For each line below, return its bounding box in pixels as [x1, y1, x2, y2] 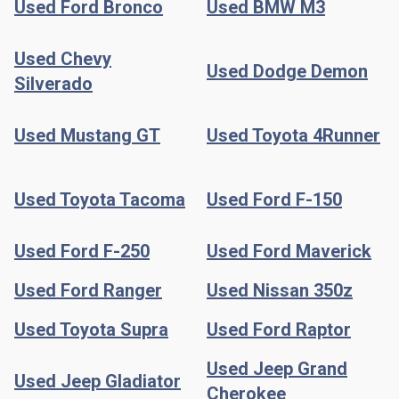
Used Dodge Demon [207, 60, 368, 82]
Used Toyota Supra [14, 318, 168, 340]
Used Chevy [14, 47, 111, 69]
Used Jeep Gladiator [14, 370, 181, 392]
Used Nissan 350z [207, 279, 353, 301]
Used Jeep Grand [207, 357, 347, 379]
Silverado [14, 72, 93, 94]
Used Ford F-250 [14, 240, 150, 262]
